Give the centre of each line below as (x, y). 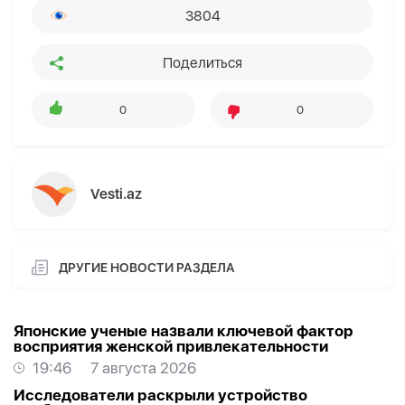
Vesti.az (116, 194)
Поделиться (202, 62)
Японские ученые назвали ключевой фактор (184, 331)
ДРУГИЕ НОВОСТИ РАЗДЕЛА (147, 267)
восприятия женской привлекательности (171, 347)
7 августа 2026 (143, 368)
